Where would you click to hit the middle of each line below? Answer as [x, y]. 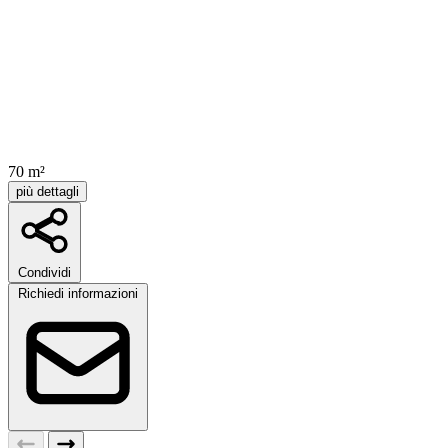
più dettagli [47, 192]
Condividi [44, 273]
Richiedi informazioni [78, 294]
